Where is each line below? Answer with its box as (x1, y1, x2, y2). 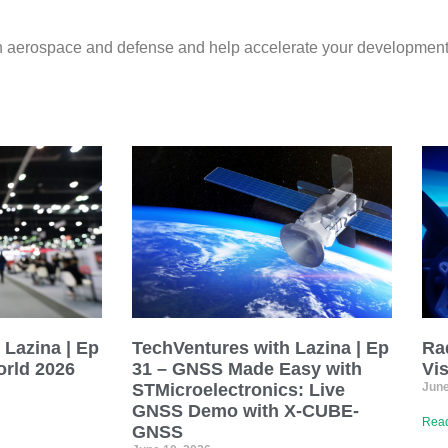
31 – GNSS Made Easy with (132, 358, 362, 379)
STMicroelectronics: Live (132, 379, 345, 400)
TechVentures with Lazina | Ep (132, 337, 389, 358)
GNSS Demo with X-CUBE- (132, 400, 359, 421)
